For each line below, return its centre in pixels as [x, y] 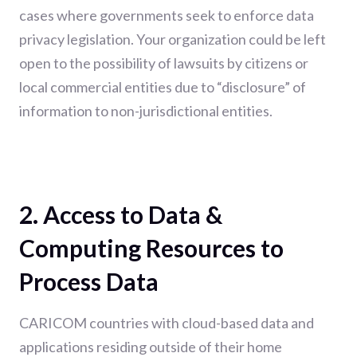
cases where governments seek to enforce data [167, 15]
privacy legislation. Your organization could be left [173, 39]
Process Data [89, 281]
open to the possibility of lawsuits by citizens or [164, 63]
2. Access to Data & [121, 214]
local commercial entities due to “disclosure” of [163, 86]
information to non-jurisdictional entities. [146, 110]
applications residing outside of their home [151, 346]
